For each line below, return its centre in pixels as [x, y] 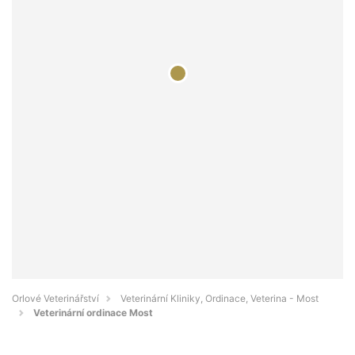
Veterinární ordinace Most [93, 313]
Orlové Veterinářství [55, 299]
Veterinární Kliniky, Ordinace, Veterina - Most [219, 299]
